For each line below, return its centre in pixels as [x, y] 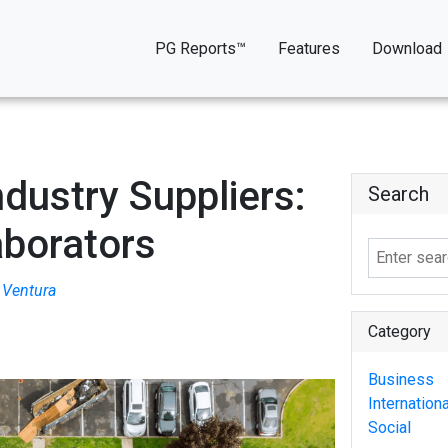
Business [401, 379]
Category [399, 331]
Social [389, 427]
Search [398, 194]
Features [309, 48]
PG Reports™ [200, 48]
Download [407, 48]
